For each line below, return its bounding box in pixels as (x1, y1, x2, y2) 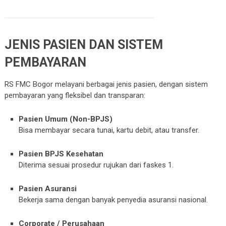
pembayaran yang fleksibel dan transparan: (4, 91, 145, 100)
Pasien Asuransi (19, 184, 77, 193)
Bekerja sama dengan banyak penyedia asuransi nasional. (19, 195, 208, 204)
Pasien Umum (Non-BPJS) (19, 115, 113, 124)
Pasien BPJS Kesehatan (19, 149, 104, 158)
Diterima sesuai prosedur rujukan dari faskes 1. (19, 160, 174, 169)
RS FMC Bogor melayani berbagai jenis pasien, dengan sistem (4, 80, 208, 89)
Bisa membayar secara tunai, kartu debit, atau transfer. (19, 126, 200, 135)
